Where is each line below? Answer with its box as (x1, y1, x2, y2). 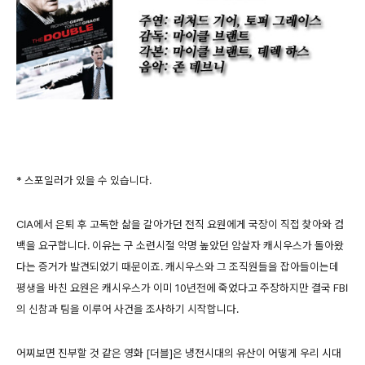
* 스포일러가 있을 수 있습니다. (16, 173, 152, 187)
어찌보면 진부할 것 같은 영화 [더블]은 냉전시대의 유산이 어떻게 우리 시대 (16, 345, 341, 359)
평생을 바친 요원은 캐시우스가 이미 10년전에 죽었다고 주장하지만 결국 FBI (16, 280, 348, 294)
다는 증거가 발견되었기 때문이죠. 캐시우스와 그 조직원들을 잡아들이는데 (16, 259, 339, 273)
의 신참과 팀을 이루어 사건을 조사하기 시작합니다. (16, 301, 239, 315)
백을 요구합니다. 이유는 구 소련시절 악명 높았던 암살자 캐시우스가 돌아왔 (16, 238, 344, 252)
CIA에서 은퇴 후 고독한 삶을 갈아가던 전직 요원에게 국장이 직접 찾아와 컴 (16, 217, 344, 231)
